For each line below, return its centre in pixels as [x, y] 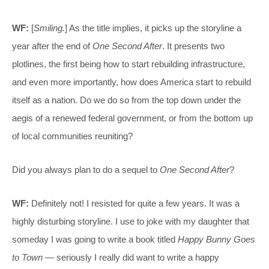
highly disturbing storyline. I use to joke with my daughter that [131, 221]
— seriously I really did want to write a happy [131, 257]
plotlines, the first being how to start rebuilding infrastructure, [128, 64]
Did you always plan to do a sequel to [86, 169]
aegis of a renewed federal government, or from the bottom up [132, 118]
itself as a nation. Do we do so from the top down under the [126, 100]
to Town [27, 257]
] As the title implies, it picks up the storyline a [153, 28]
